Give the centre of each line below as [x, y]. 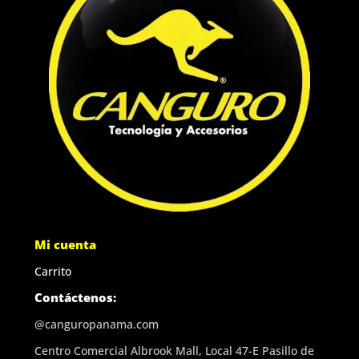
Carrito [52, 271]
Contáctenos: [75, 297]
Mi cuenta [65, 244]
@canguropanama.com [96, 324]
